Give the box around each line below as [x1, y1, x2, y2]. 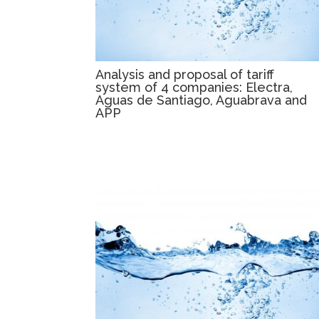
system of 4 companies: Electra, [95, 79, 293, 95]
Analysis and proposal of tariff [95, 66, 275, 82]
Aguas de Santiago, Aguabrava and [95, 92, 308, 108]
